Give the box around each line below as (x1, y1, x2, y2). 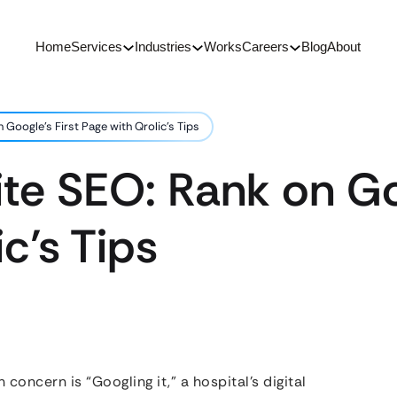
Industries (135, 39, 191, 54)
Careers (242, 39, 289, 54)
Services (71, 39, 122, 54)
